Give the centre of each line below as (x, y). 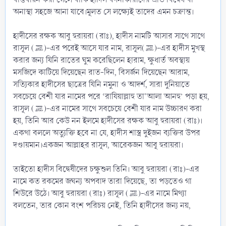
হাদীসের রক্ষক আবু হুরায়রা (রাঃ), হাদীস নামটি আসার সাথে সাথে (109, 36)
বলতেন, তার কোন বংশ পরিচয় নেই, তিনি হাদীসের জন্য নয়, (102, 205)
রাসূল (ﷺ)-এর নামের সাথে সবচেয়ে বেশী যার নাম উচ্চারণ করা (24, 108)
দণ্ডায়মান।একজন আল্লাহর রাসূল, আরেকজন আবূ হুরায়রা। (98, 145)
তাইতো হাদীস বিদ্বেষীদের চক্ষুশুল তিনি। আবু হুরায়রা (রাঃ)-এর (106, 169)
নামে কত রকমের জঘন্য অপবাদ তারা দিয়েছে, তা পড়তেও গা (102, 181)
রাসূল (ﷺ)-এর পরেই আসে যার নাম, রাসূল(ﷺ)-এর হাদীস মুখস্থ (24, 48)
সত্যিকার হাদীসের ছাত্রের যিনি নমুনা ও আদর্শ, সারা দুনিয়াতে (101, 84)
